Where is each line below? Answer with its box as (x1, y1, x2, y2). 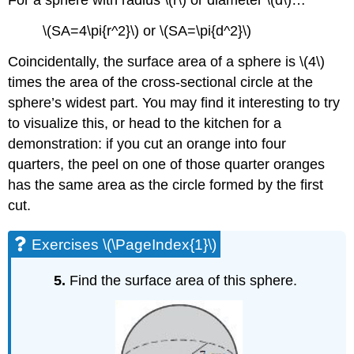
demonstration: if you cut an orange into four (8, 135, 287, 152)
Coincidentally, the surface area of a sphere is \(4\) (8, 53, 326, 70)
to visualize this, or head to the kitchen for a (8, 115, 282, 131)
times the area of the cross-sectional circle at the (8, 73, 314, 90)
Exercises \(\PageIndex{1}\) (32, 235, 217, 253)
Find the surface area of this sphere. (70, 272, 298, 288)
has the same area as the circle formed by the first (8, 176, 324, 193)
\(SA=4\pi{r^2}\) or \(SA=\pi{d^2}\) (43, 22, 252, 39)
